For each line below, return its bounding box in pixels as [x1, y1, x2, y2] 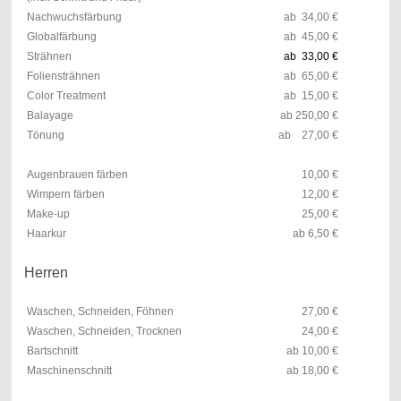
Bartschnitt [26, 344, 78, 357]
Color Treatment [26, 89, 106, 102]
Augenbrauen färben [26, 167, 128, 181]
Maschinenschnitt [26, 363, 112, 377]
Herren [23, 264, 68, 280]
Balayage [26, 108, 73, 122]
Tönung [26, 128, 64, 141]
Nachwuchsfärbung [26, 10, 122, 23]
